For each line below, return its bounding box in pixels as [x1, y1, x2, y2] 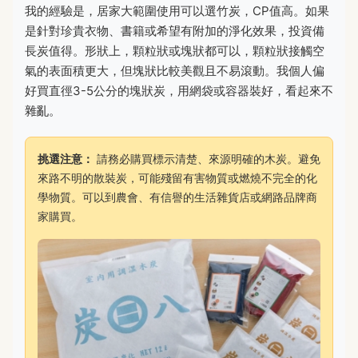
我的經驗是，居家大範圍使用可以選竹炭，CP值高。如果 [25, 2, 329, 18]
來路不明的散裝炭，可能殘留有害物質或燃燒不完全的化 [38, 170, 317, 185]
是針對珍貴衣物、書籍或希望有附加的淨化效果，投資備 [25, 22, 324, 38]
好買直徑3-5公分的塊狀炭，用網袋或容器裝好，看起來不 [25, 82, 333, 98]
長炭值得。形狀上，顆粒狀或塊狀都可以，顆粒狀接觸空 [25, 42, 324, 58]
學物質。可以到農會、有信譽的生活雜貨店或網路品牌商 [38, 189, 317, 204]
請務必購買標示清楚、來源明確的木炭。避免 [93, 151, 320, 165]
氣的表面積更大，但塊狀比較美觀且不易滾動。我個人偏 [25, 62, 324, 78]
